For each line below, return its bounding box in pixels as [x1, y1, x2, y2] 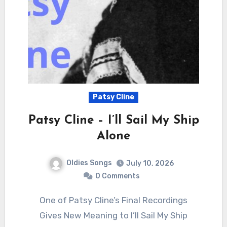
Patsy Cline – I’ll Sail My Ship [28, 115, 199, 127]
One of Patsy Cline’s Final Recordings [40, 195, 46, 206]
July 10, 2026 [126, 159, 174, 168]
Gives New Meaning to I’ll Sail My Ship [40, 210, 187, 221]
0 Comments [95, 172, 140, 181]
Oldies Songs [66, 159, 112, 168]
